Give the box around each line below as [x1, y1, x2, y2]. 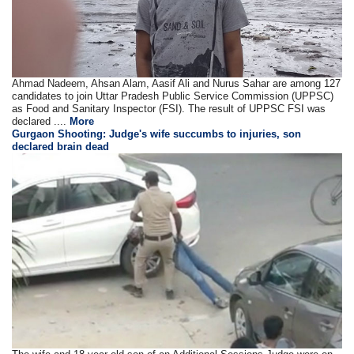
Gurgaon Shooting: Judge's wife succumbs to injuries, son [12, 128, 302, 141]
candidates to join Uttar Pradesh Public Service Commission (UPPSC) [12, 90, 334, 103]
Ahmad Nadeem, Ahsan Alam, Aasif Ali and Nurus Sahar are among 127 [12, 77, 341, 90]
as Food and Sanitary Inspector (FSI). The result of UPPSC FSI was [12, 103, 326, 115]
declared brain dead [12, 141, 110, 153]
